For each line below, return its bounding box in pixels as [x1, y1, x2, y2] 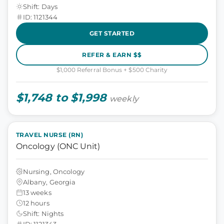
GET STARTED [89, 29, 135, 37]
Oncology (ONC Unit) [16, 141, 100, 151]
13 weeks [23, 188, 51, 196]
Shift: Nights [23, 209, 63, 217]
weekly [109, 94, 138, 103]
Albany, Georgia [23, 177, 76, 186]
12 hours [23, 198, 49, 207]
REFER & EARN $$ [82, 50, 142, 58]
